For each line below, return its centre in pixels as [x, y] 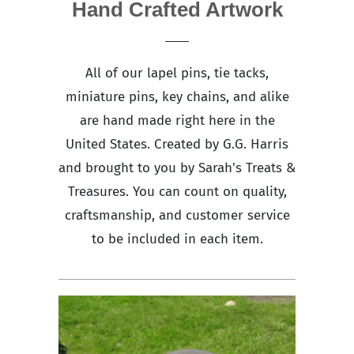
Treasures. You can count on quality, [177, 191]
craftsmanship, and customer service [177, 215]
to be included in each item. [177, 239]
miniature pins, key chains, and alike [177, 96]
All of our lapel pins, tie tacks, [177, 73]
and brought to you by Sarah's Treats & [177, 168]
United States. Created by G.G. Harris [177, 144]
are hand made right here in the [177, 120]
